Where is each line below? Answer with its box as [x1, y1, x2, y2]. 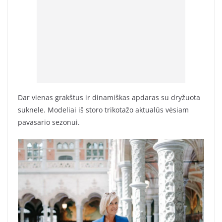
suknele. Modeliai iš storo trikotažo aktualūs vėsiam [18, 105, 189, 114]
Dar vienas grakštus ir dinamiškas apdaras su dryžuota [18, 92, 200, 102]
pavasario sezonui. [18, 117, 80, 127]
